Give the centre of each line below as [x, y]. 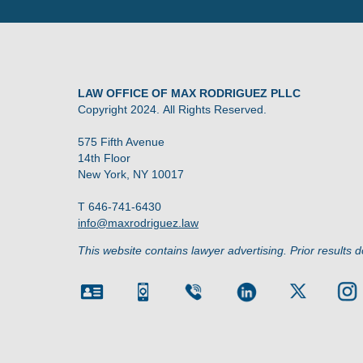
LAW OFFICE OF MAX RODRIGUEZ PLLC [189, 93]
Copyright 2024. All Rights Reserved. [172, 109]
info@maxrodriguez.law [138, 222]
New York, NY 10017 [131, 174]
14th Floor [104, 158]
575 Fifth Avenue [121, 141]
